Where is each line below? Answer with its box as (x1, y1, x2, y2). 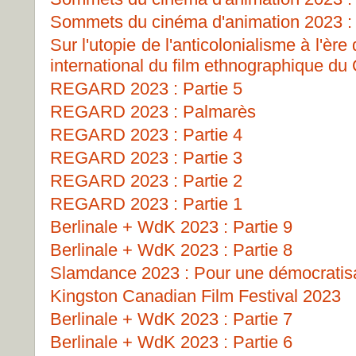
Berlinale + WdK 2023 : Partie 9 (50, 217, 292, 237)
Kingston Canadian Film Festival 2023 (50, 286, 341, 306)
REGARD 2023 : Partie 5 (50, 79, 242, 99)
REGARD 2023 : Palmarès (50, 102, 256, 122)
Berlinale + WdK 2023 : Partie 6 (50, 332, 292, 352)
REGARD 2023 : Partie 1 (50, 194, 242, 214)
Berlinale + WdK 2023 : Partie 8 (50, 240, 292, 260)
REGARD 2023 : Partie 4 (50, 125, 242, 145)
